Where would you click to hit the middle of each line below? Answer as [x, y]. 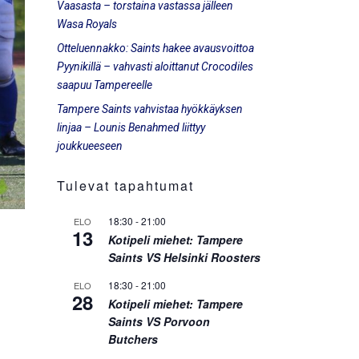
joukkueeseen [90, 146]
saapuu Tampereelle [105, 85]
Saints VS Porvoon [159, 321]
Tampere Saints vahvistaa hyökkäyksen [150, 109]
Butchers [133, 339]
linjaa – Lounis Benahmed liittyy [131, 127]
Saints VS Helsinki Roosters [184, 257]
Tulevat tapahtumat [125, 186]
